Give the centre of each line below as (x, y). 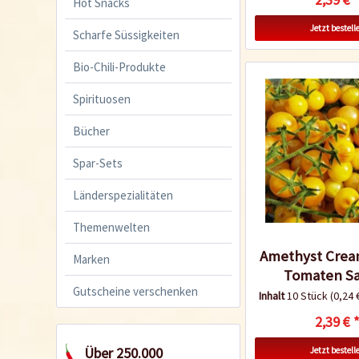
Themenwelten (111, 227)
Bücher (91, 131)
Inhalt (272, 295)
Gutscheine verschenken (135, 291)
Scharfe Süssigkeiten (126, 34)
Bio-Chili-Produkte (119, 67)
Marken (91, 259)
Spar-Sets (98, 163)
